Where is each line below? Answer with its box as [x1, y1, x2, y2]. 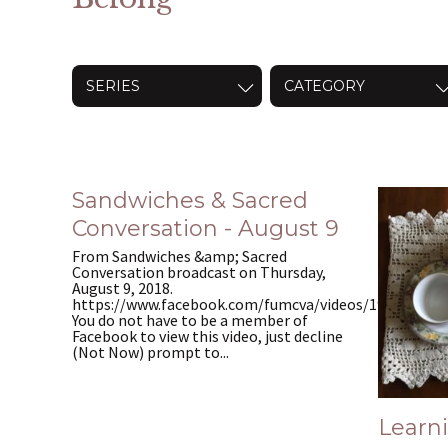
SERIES [86, 76, 140, 95]
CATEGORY [284, 76, 365, 95]
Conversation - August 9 [72, 214, 339, 242]
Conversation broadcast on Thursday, [72, 262, 326, 283]
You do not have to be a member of [72, 310, 308, 331]
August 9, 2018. [72, 278, 173, 299]
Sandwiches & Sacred [72, 186, 308, 214]
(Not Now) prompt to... [72, 342, 229, 363]
